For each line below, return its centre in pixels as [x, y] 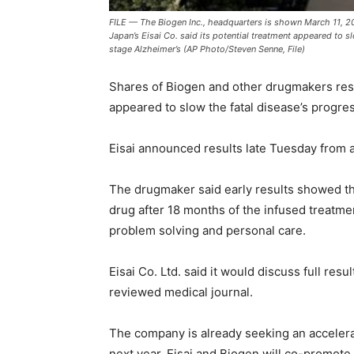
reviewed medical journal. [181, 292]
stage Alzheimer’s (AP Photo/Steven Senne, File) [207, 49]
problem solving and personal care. [207, 230]
